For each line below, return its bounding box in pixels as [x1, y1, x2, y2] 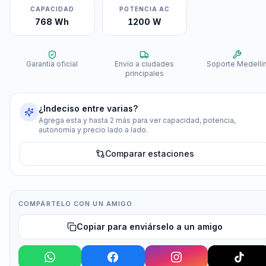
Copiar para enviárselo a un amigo [76, 221, 223, 232]
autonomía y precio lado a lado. [39, 125, 148, 134]
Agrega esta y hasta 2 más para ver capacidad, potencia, [39, 116, 236, 125]
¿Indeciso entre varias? [39, 103, 138, 113]
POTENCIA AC [119, 5, 170, 12]
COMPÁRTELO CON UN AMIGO [18, 199, 133, 208]
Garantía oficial [26, 59, 78, 68]
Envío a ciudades [115, 59, 175, 68]
